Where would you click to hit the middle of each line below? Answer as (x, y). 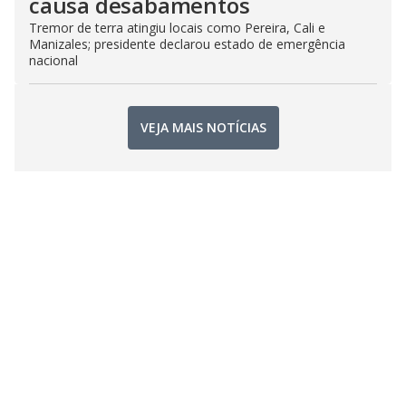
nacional (53, 60)
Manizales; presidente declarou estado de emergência (187, 43)
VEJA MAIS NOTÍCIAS (203, 128)
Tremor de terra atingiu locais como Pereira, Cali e (177, 27)
